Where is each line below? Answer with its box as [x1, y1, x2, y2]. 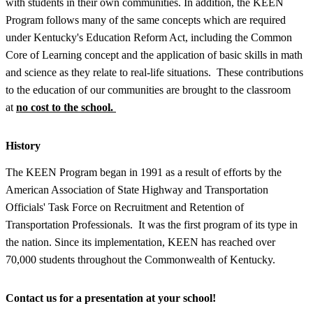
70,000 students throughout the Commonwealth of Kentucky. [6, 253, 275, 265]
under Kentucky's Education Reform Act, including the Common [6, 31, 292, 43]
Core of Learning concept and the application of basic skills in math [6, 48, 303, 61]
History [6, 139, 41, 152]
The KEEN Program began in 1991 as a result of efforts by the [6, 166, 282, 178]
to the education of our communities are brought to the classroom [6, 83, 291, 96]
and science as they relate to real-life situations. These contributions [6, 66, 303, 78]
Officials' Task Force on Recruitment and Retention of [6, 201, 244, 213]
